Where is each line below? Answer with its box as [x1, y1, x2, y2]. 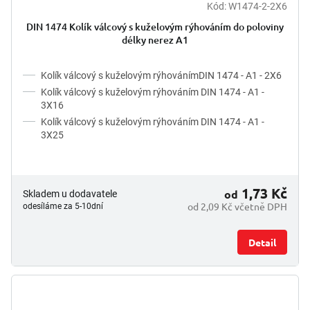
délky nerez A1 [122, 33, 188, 47]
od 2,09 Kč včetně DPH [188, 200, 287, 213]
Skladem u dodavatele [23, 188, 117, 200]
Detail [248, 236, 276, 249]
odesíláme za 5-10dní [23, 201, 103, 212]
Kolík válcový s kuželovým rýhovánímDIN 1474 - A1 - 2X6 [41, 70, 282, 82]
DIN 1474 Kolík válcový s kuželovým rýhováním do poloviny [26, 20, 284, 34]
